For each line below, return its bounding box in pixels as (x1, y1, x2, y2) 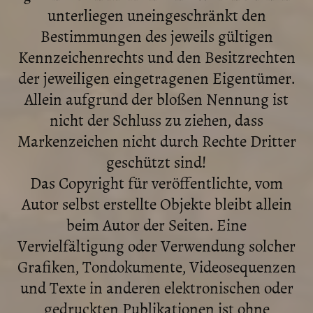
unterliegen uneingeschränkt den (47, 3, 266, 27)
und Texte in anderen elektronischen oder (20, 275, 293, 299)
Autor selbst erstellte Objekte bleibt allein (21, 191, 292, 215)
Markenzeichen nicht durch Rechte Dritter (17, 129, 296, 152)
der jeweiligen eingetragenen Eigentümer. (18, 66, 295, 89)
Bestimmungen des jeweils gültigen (40, 24, 273, 48)
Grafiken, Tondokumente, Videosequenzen (17, 254, 296, 278)
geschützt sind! (106, 150, 207, 173)
